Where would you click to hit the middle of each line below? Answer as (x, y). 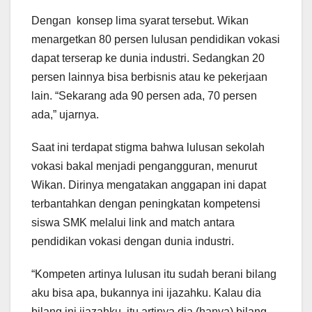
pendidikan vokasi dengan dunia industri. (133, 241)
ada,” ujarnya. (65, 114)
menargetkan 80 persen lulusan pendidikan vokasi (156, 39)
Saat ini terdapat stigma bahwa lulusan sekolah (148, 147)
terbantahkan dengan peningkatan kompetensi (146, 203)
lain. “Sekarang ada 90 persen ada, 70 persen (144, 95)
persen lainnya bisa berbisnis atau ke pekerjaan (149, 77)
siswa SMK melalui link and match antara (133, 222)
